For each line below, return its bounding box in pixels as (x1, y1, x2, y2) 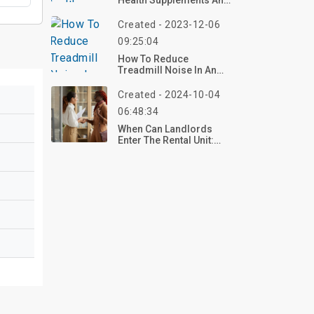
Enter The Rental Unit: (118, 135, 214, 146)
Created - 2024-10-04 (118, 89, 220, 100)
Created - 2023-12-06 (118, 19, 220, 30)
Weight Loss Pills (118, 6, 196, 17)
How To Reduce (118, 53, 189, 64)
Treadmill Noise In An (118, 64, 217, 76)
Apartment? (118, 76, 171, 87)
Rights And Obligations (118, 157, 223, 168)
